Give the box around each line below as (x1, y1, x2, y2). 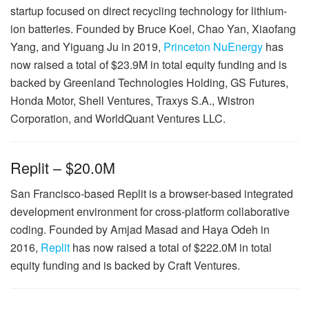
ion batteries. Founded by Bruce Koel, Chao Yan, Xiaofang (10, 21, 296, 37)
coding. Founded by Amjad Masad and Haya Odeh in (10, 221, 270, 238)
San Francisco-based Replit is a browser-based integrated (10, 186, 293, 202)
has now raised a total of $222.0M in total (70, 239, 272, 256)
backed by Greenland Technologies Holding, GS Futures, (10, 74, 288, 91)
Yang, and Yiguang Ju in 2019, (10, 39, 163, 55)
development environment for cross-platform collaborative (10, 203, 290, 220)
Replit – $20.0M (10, 156, 115, 178)
